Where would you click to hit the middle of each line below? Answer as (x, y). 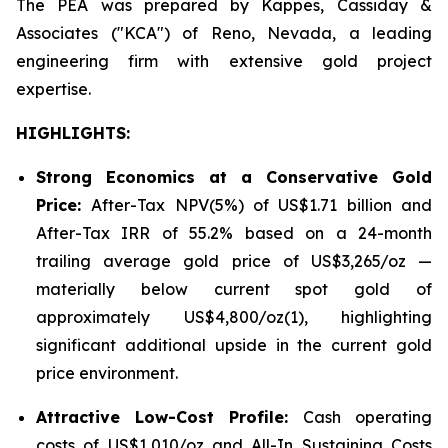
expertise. (53, 89)
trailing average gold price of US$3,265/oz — (234, 261)
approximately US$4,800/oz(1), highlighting (234, 317)
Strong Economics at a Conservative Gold (234, 177)
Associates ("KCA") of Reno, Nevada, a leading (224, 33)
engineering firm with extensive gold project (224, 61)
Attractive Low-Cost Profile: (169, 417)
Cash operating (367, 417)
